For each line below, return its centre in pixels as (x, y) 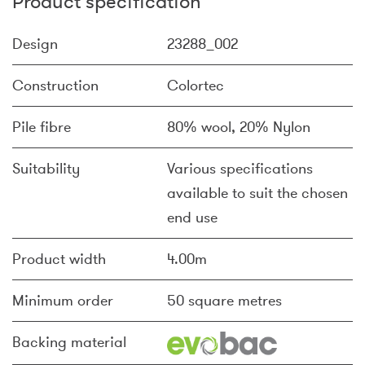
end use (192, 218)
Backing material (69, 342)
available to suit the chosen (257, 193)
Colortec (196, 86)
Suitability (46, 169)
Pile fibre (42, 127)
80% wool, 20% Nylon (239, 127)
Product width (59, 259)
